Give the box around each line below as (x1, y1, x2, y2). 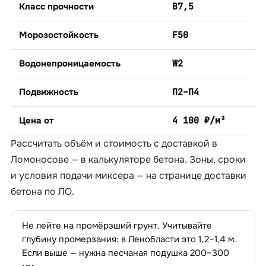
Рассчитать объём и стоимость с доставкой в (11, 137, 217, 150)
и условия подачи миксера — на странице (11, 169, 204, 182)
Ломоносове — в (11, 153, 88, 166)
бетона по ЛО (11, 185, 72, 198)
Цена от (19, 115, 54, 126)
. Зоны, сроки (185, 153, 246, 166)
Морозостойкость (19, 29, 99, 41)
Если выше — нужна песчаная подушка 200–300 (22, 247, 229, 259)
